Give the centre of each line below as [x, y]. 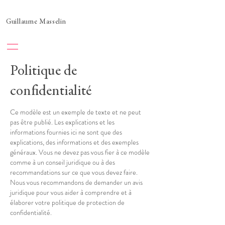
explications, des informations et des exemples [74, 142]
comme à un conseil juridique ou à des [63, 162]
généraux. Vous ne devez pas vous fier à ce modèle [80, 152]
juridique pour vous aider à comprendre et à [71, 192]
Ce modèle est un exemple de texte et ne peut [76, 112]
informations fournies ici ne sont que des [66, 132]
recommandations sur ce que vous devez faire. [74, 172]
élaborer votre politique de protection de [67, 202]
